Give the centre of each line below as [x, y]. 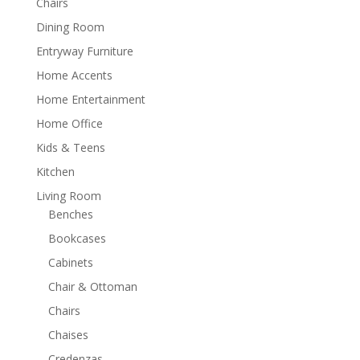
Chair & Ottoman [92, 286]
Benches [70, 214]
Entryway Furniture [84, 51]
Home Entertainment [90, 99]
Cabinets [70, 262]
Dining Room [70, 27]
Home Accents [74, 75]
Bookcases [77, 238]
